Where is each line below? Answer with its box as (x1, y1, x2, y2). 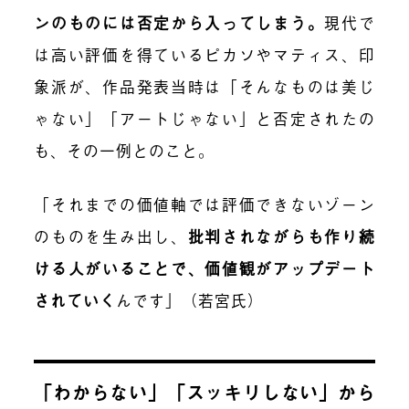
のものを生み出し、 (34, 224, 188, 247)
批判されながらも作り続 (187, 224, 375, 247)
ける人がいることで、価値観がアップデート (34, 256, 375, 279)
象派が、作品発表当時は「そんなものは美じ (34, 74, 375, 98)
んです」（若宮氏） (116, 288, 265, 311)
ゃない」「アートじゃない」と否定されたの (34, 106, 375, 130)
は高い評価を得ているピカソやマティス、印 (34, 42, 375, 66)
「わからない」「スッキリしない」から (34, 378, 375, 407)
